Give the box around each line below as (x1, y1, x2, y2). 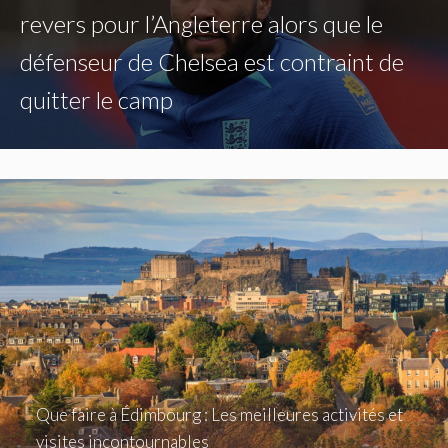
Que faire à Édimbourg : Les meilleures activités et (35, 403, 403, 425)
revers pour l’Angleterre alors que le (20, 8, 383, 38)
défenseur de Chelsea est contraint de (20, 46, 404, 76)
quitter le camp (20, 84, 173, 114)
